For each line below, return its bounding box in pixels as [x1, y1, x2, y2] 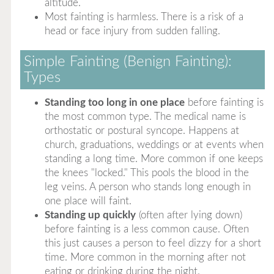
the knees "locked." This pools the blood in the [44, 168, 249, 178]
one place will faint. [44, 196, 131, 206]
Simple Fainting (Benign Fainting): [23, 54, 232, 69]
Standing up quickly [44, 210, 136, 220]
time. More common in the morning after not [44, 252, 246, 262]
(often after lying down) [135, 210, 242, 220]
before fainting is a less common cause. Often [44, 224, 249, 234]
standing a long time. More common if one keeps [44, 154, 263, 164]
